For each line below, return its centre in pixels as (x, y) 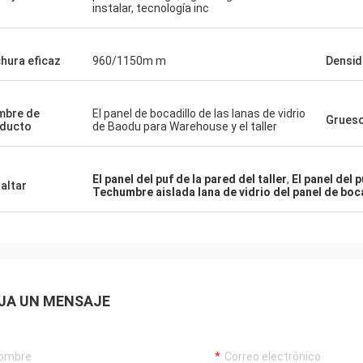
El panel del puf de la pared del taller (190, 179)
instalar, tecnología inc (151, 8)
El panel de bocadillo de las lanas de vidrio (199, 113)
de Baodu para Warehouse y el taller (185, 126)
